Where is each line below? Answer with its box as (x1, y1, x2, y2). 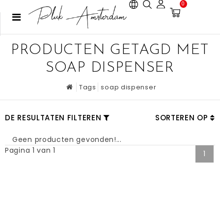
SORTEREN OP (155, 112, 211, 123)
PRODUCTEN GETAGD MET (10, 43, 209, 58)
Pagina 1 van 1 (5, 145, 55, 155)
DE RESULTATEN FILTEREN (5, 112, 102, 123)
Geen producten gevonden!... (12, 135, 122, 144)
